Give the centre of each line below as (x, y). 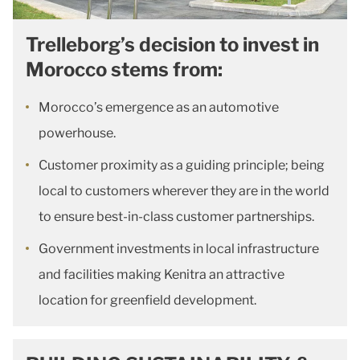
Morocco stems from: (126, 70)
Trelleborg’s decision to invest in (172, 45)
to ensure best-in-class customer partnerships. (176, 217)
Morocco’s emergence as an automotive (159, 108)
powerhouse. (77, 133)
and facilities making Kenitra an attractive (162, 275)
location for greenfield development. (147, 301)
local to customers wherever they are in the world (184, 191)
